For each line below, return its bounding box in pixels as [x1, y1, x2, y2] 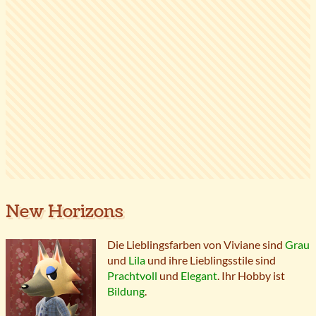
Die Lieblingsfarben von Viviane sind [107, 238, 285, 252]
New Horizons [6, 199, 123, 224]
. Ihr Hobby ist [217, 269, 285, 283]
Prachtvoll [107, 269, 157, 283]
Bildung [107, 284, 145, 298]
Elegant [181, 269, 217, 283]
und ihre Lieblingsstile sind [145, 253, 276, 267]
